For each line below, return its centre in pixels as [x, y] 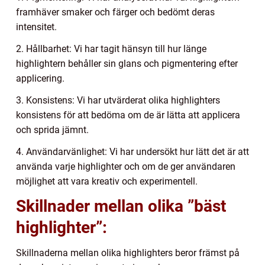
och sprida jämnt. [52, 130]
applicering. [40, 78]
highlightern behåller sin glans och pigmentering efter [127, 63]
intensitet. [36, 27]
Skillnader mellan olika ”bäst [121, 206]
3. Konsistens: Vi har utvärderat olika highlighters [118, 100]
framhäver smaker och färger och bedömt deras [115, 12]
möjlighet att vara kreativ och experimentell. [107, 181]
